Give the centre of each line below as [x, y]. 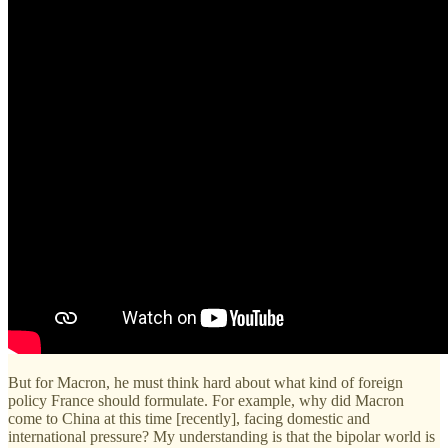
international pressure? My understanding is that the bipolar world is [221, 437]
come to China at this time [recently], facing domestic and [189, 419]
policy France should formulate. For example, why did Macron [206, 401]
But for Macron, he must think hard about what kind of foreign [205, 383]
